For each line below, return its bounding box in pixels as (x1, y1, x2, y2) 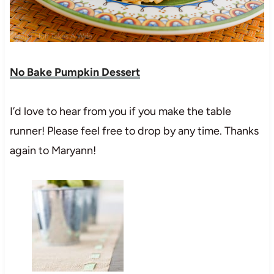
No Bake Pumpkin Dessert (9, 65, 140, 79)
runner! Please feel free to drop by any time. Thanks (9, 124, 259, 138)
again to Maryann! (9, 143, 96, 157)
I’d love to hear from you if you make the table (9, 104, 231, 118)
